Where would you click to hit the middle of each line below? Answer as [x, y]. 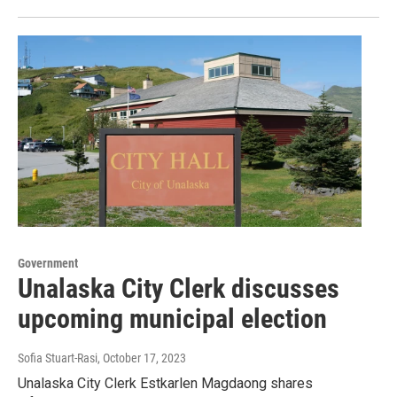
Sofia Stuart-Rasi [58, 358]
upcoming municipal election [172, 319]
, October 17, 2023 [142, 358]
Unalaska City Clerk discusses [179, 289]
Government [48, 264]
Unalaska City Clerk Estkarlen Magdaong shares [165, 384]
